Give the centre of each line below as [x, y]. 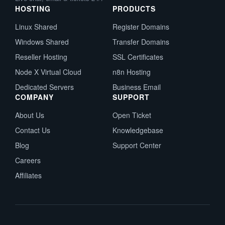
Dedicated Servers [44, 87]
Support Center [137, 145]
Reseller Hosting [41, 57]
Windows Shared [42, 42]
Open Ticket [132, 115]
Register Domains [141, 27]
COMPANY [34, 97]
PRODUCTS [134, 9]
